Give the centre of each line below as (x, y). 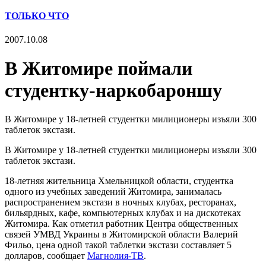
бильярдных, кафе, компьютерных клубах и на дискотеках (123, 213)
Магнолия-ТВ (115, 256)
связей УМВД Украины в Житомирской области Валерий (121, 235)
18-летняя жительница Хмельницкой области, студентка (119, 181)
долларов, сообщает (46, 256)
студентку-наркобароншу (113, 90)
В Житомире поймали (99, 68)
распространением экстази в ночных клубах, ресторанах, (121, 202)
